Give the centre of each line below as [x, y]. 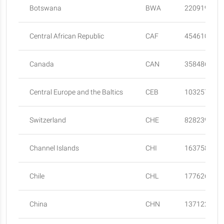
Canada [42, 64]
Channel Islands [54, 148]
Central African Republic [67, 36]
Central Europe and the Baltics [76, 92]
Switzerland [48, 120]
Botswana [46, 8]
